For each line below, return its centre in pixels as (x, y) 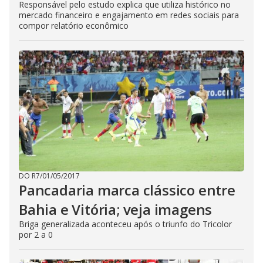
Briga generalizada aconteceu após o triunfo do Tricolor (125, 224)
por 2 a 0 (36, 235)
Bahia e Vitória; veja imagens (116, 209)
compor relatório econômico (74, 26)
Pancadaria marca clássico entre (127, 190)
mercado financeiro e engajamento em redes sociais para (129, 15)
